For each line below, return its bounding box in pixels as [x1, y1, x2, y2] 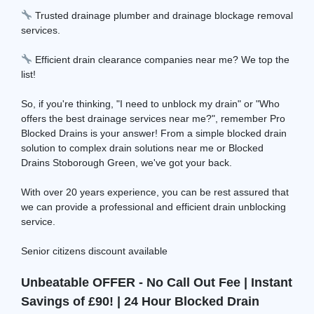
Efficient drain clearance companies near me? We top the [32, 53, 289, 65]
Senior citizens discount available [21, 245, 168, 257]
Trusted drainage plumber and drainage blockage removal [32, 9, 293, 21]
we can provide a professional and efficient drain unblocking [21, 200, 286, 212]
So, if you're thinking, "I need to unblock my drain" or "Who [21, 97, 280, 109]
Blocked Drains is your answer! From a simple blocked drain [21, 127, 287, 139]
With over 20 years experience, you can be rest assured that [21, 186, 289, 198]
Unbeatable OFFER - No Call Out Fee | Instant [21, 275, 292, 289]
